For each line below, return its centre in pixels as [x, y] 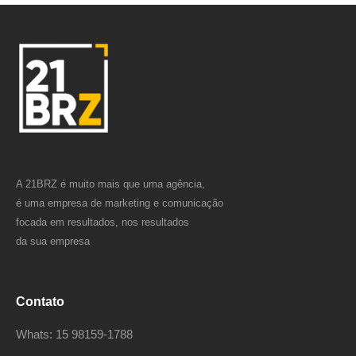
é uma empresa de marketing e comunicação [120, 203]
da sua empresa [53, 241]
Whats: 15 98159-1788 [74, 334]
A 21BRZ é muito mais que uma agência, [110, 184]
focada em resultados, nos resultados [103, 222]
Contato [40, 301]
